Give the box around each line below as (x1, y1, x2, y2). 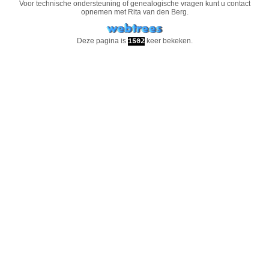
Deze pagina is (76, 37, 128, 45)
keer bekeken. (144, 37, 193, 45)
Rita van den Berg (127, 8, 187, 16)
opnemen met (80, 8, 128, 16)
